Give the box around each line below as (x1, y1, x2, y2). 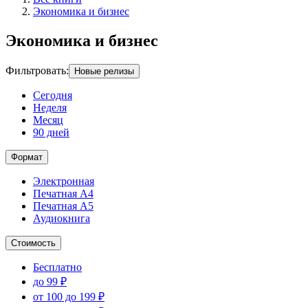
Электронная (33, 175, 94, 187)
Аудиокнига (33, 212, 90, 224)
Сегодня (33, 89, 72, 101)
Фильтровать (5, 64, 66, 76)
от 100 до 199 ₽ (33, 290, 104, 302)
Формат (11, 151, 43, 162)
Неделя (33, 101, 67, 113)
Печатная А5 (33, 199, 93, 212)
